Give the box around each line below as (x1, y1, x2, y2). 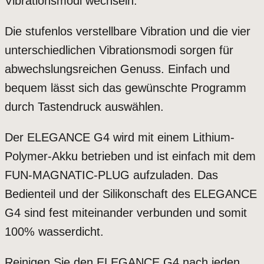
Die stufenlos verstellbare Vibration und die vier (5, 25, 250, 38)
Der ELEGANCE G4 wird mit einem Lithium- (5, 131, 235, 144)
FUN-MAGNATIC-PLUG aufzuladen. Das (5, 169, 218, 182)
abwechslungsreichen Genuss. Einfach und (5, 62, 230, 76)
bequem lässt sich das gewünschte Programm (5, 81, 246, 95)
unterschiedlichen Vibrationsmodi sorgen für (5, 44, 233, 57)
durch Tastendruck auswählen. (5, 100, 164, 114)
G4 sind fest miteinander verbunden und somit (5, 206, 247, 220)
